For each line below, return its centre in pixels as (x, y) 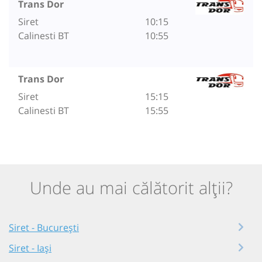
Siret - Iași (30, 248)
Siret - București (44, 227)
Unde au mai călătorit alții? (131, 187)
